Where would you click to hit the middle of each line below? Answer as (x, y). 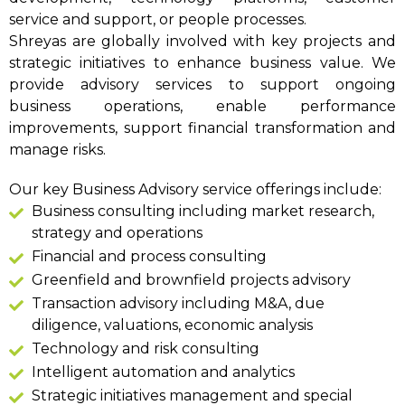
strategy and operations (117, 233)
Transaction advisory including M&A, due (178, 303)
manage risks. (57, 150)
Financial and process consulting (149, 256)
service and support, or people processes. (158, 19)
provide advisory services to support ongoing (202, 85)
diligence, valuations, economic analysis (172, 325)
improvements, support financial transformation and (202, 128)
